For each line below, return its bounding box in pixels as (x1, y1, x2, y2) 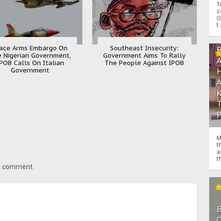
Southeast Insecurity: (110, 43, 179, 52)
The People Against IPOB (105, 58, 184, 67)
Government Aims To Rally (103, 51, 186, 60)
